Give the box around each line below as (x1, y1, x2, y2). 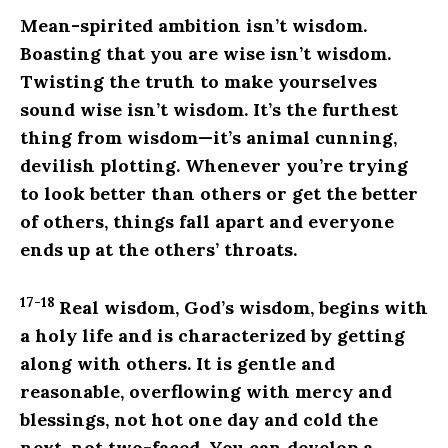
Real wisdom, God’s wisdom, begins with (59, 295, 428, 319)
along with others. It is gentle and (20, 351, 335, 375)
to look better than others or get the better (20, 181, 418, 205)
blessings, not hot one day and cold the (20, 407, 378, 431)
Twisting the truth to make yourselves (20, 69, 377, 93)
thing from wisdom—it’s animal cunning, (20, 125, 397, 149)
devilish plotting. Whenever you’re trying (20, 153, 408, 177)
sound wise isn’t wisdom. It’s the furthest (20, 97, 398, 121)
